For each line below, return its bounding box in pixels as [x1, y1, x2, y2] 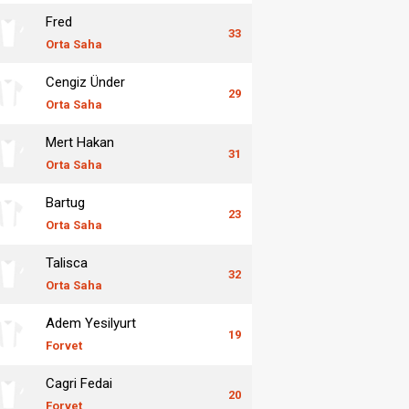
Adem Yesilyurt [46, 314, 136, 331]
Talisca [46, 254, 88, 271]
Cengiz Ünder [46, 73, 125, 90]
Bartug [46, 194, 85, 211]
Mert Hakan [46, 133, 114, 151]
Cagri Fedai [46, 374, 112, 392]
